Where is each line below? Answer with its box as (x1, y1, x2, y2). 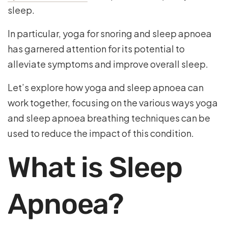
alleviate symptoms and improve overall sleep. (8, 58, 210, 70)
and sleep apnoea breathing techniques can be (8, 112, 210, 124)
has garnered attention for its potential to (8, 43, 185, 54)
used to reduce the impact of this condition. (8, 127, 194, 139)
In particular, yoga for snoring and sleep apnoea (8, 27, 212, 39)
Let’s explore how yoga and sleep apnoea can (8, 81, 204, 93)
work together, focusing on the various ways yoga (8, 97, 218, 108)
